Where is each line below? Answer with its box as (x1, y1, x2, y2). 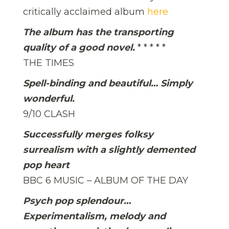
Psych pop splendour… (23, 195, 131, 207)
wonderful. (23, 93, 75, 104)
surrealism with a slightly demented (23, 144, 195, 155)
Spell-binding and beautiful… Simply (23, 77, 193, 89)
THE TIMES (23, 57, 74, 68)
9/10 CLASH (23, 108, 75, 120)
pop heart (23, 159, 70, 171)
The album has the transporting (23, 26, 174, 38)
